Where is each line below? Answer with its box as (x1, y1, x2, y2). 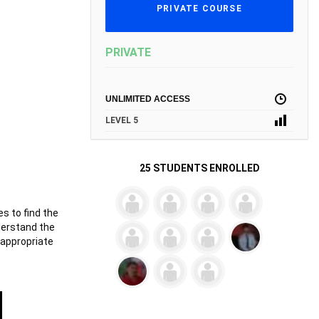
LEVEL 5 (105, 115, 138, 126)
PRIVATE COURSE (157, 4, 242, 14)
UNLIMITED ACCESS (105, 94, 190, 105)
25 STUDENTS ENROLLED (139, 162, 260, 174)
